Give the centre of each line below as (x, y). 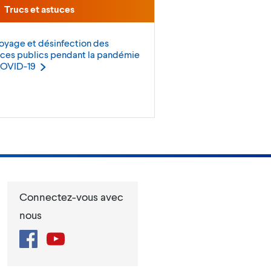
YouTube (82, 235)
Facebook (58, 235)
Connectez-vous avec (71, 197)
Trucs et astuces (39, 9)
